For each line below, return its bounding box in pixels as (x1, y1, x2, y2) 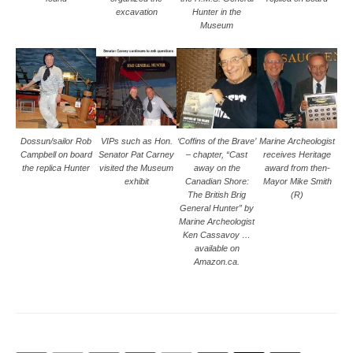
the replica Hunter (22, 163, 90, 173)
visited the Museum (99, 163, 173, 173)
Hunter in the (192, 7, 241, 17)
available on (194, 243, 240, 254)
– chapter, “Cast (186, 150, 247, 160)
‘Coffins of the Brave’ (177, 136, 256, 147)
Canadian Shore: (184, 176, 249, 187)
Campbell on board (20, 150, 92, 160)
